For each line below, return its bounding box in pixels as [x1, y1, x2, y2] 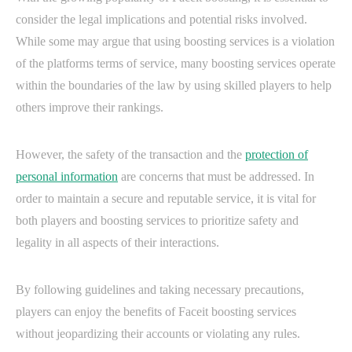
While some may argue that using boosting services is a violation [16, 35, 335, 49]
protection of [245, 148, 308, 162]
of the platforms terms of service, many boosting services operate [16, 57, 335, 71]
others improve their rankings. [16, 101, 163, 115]
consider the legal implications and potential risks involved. [16, 13, 307, 27]
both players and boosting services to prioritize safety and [16, 214, 299, 228]
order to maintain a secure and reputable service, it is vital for [16, 192, 316, 206]
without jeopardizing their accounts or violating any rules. [16, 327, 300, 341]
